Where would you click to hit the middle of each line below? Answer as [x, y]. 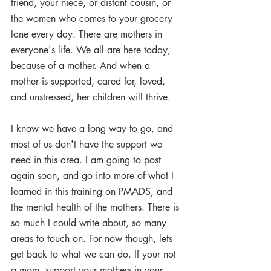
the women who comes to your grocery [93, 18]
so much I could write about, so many [90, 223]
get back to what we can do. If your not [95, 254]
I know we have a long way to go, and [93, 129]
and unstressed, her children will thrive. [92, 97]
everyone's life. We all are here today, [92, 50]
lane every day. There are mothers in [88, 34]
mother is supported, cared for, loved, [90, 81]
